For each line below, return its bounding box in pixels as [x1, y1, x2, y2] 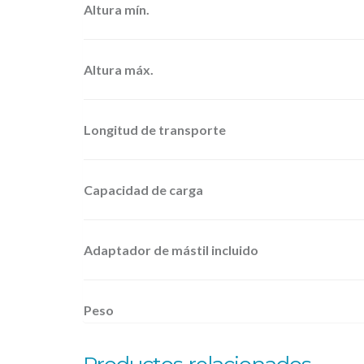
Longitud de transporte [84, 121, 226, 137]
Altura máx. [84, 61, 154, 77]
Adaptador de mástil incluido [84, 241, 258, 258]
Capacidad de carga [84, 181, 203, 197]
